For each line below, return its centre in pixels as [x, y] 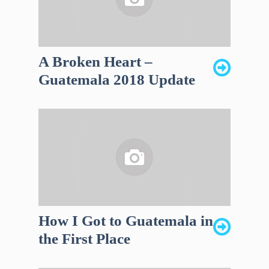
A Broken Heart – [95, 62]
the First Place [84, 239]
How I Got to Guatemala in [126, 221]
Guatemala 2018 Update [117, 80]
